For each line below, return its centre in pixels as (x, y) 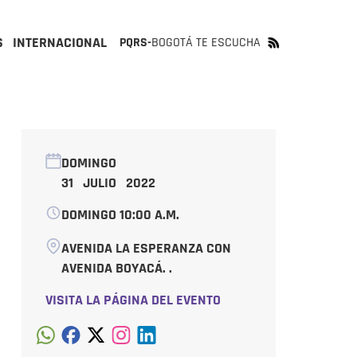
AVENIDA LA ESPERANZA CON (146, 248)
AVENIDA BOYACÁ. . (116, 268)
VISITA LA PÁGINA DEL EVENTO (133, 300)
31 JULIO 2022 (108, 183)
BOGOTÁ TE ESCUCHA (206, 43)
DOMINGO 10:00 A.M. (120, 215)
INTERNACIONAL (60, 43)
